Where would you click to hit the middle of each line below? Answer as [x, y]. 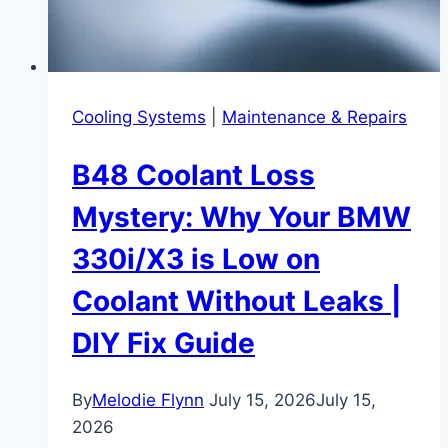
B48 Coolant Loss [193, 174]
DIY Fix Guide [163, 342]
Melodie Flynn [148, 399]
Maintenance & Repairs [314, 116]
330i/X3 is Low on [196, 258]
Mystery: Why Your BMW [241, 216]
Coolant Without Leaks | [236, 300]
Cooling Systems [139, 116]
